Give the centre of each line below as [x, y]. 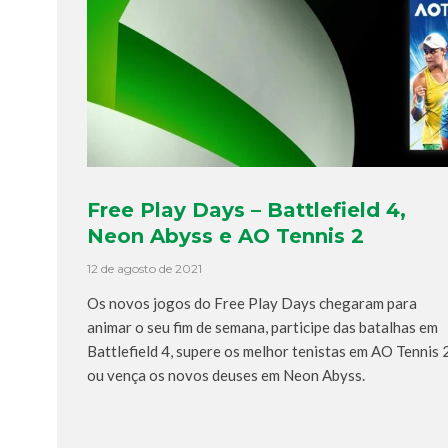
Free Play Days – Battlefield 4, [246, 210]
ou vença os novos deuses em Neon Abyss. [226, 375]
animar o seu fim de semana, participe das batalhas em [262, 327]
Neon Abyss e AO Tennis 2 [225, 236]
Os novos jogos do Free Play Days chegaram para [252, 303]
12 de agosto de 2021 [144, 268]
